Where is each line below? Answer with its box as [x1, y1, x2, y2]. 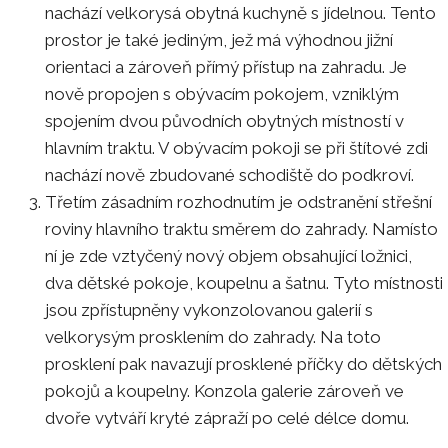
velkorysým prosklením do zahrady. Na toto [45, 326, 381, 347]
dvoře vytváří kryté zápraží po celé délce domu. [45, 407, 409, 428]
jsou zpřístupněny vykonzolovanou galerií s [45, 299, 373, 320]
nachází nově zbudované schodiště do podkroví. [45, 164, 414, 185]
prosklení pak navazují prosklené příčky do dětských [45, 353, 442, 374]
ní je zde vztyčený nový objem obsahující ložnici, [45, 245, 412, 266]
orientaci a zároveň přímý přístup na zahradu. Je [45, 56, 407, 77]
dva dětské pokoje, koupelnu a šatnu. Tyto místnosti [45, 272, 443, 293]
